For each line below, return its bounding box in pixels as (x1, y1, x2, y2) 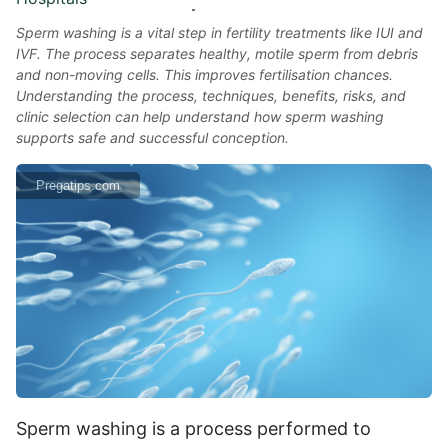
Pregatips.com (36, 178, 120, 193)
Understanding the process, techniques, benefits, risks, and (16, 87, 406, 104)
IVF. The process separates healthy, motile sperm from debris (16, 45, 418, 62)
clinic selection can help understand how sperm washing (16, 108, 384, 125)
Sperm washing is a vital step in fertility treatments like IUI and (16, 24, 423, 41)
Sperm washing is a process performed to (16, 417, 371, 439)
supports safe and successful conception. (16, 129, 289, 146)
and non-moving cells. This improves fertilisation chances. (16, 66, 393, 83)
